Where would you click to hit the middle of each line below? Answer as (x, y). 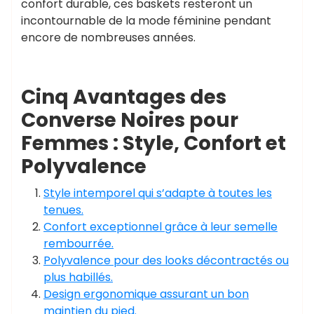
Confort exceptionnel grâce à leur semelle (161, 227)
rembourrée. (78, 244)
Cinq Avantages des (124, 97)
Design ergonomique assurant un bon (146, 294)
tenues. (63, 210)
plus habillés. (78, 277)
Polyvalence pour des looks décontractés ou (166, 260)
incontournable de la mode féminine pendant (146, 21)
